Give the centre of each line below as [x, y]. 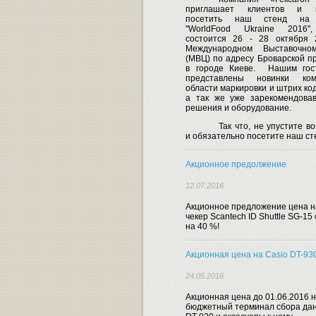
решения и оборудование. [238, 108]
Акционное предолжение [236, 165]
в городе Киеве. [221, 69]
